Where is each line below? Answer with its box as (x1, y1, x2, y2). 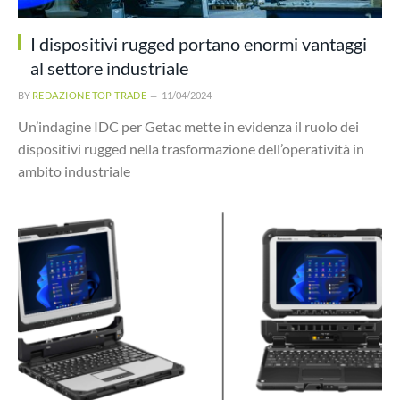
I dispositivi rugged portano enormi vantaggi (30, 33, 367, 54)
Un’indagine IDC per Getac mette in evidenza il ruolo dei (18, 118, 359, 135)
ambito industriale (18, 162, 130, 179)
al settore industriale (30, 57, 188, 79)
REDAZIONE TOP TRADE (32, 89, 147, 101)
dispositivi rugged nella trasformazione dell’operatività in (18, 140, 364, 157)
